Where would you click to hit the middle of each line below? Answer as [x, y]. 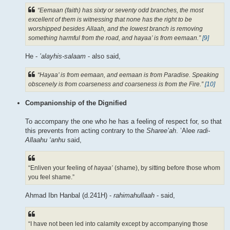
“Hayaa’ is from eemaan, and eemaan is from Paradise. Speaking [128, 75]
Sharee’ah [161, 130]
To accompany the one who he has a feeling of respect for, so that [123, 121]
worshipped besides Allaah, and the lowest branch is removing [116, 28]
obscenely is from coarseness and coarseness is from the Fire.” [117, 84]
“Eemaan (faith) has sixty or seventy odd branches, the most [120, 10]
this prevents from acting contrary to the [86, 130]
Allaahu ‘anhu [45, 140]
